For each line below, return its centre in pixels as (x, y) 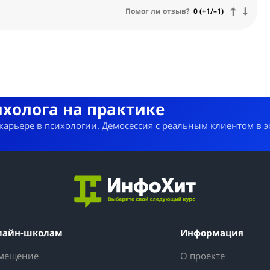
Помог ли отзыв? (158, 11)
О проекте (202, 256)
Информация (212, 233)
